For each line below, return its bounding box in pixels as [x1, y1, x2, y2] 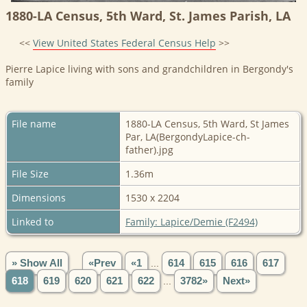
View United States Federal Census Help [33, 36, 216, 49]
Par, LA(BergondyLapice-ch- [125, 130, 250, 143]
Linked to [12, 214, 53, 228]
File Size [12, 167, 49, 180]
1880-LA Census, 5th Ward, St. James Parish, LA [5, 7, 291, 24]
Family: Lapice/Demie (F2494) [125, 214, 258, 228]
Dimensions [12, 191, 66, 204]
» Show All [12, 257, 62, 269]
